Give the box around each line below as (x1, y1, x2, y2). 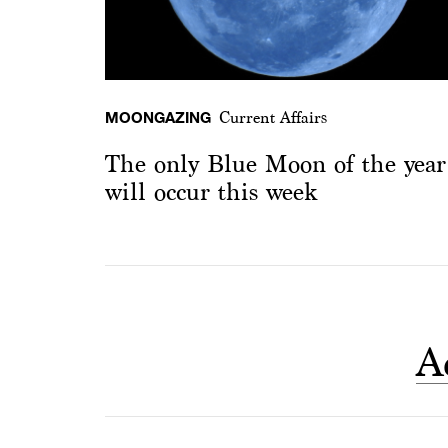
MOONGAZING (105, 108, 211, 127)
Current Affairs (219, 109, 327, 127)
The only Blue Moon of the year (105, 151, 446, 178)
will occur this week (105, 179, 317, 206)
